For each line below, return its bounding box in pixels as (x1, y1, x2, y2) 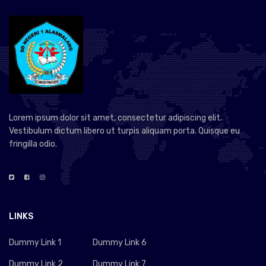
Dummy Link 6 (93, 237, 147, 248)
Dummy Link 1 (9, 237, 61, 248)
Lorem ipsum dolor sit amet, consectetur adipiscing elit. (9, 113, 222, 123)
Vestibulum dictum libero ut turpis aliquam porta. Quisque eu (9, 126, 240, 136)
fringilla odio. (9, 139, 57, 149)
